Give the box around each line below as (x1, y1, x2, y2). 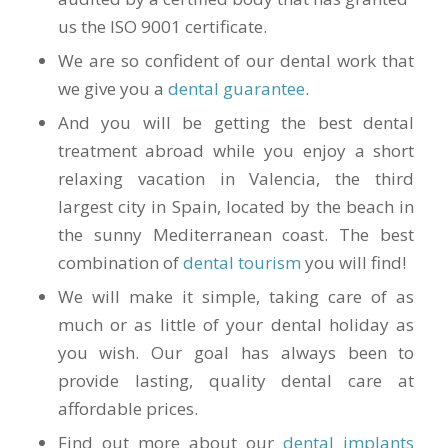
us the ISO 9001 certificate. (57, 14, 267, 38)
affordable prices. (57, 396, 198, 420)
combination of (57, 250, 183, 274)
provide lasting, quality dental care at (57, 368, 415, 392)
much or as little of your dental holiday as (57, 312, 415, 336)
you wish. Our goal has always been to (57, 340, 415, 364)
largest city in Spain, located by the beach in (57, 194, 415, 218)
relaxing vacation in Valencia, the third (57, 166, 415, 190)
